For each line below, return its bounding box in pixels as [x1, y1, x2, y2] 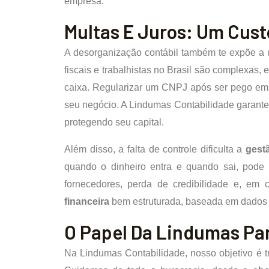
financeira [64, 196, 109, 207]
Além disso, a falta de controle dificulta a [64, 144, 246, 154]
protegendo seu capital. [64, 117, 164, 127]
